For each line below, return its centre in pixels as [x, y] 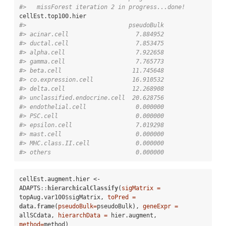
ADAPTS [30, 188]
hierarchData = [83, 215]
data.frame [37, 206]
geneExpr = [160, 206]
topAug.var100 [42, 197]
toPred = [122, 197]
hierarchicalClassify [83, 188]
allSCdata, [39, 215]
